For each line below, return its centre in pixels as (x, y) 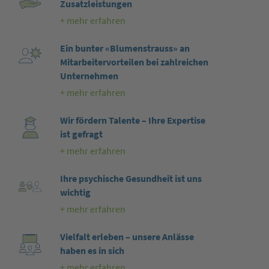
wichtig (75, 193)
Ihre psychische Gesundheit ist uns (131, 179)
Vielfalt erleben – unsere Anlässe (127, 237)
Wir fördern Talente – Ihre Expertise (132, 121)
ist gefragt (81, 134)
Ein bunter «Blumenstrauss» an (125, 49)
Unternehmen (89, 76)
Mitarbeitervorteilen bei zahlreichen (134, 62)
